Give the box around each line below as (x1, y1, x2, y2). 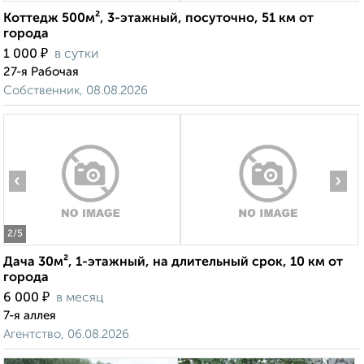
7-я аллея (3, 310, 56, 323)
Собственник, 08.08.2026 (3, 84, 148, 97)
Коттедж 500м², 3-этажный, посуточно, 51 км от (3, 12, 314, 26)
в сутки (54, 48, 98, 62)
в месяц (56, 292, 104, 305)
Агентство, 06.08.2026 (3, 328, 129, 341)
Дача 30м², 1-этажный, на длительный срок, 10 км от (3, 256, 343, 270)
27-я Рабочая (3, 66, 79, 79)
